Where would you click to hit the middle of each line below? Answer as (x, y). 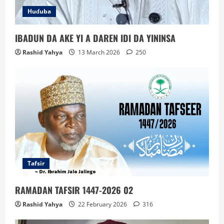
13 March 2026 (99, 52)
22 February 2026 (102, 204)
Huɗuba (39, 11)
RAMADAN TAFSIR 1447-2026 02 (74, 190)
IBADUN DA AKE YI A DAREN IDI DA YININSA (95, 38)
